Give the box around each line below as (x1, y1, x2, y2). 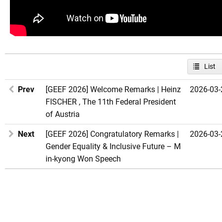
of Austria (46, 109, 80, 119)
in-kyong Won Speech (46, 154, 121, 164)
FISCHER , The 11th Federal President (46, 97, 176, 107)
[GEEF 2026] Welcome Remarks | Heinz (46, 84, 181, 94)
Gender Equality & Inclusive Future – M (46, 141, 181, 151)
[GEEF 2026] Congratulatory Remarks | (46, 129, 179, 139)
